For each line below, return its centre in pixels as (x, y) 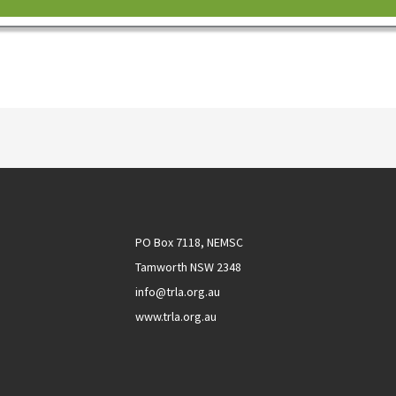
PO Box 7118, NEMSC (190, 243)
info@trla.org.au (178, 292)
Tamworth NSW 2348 (189, 267)
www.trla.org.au (176, 317)
